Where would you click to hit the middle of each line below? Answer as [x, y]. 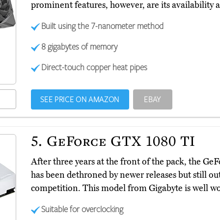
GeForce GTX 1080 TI [119, 141]
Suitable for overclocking [82, 209]
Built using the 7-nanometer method [103, 26]
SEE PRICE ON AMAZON [80, 99]
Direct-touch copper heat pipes [95, 67]
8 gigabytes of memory [80, 46]
